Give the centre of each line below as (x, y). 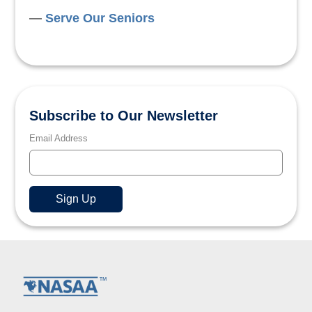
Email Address (59, 138)
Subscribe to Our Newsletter (124, 116)
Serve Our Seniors (100, 18)
